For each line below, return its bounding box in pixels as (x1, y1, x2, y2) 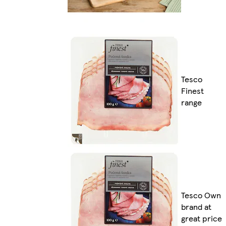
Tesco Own (181, 189, 221, 201)
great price (181, 212, 222, 224)
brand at (181, 200, 211, 212)
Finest (181, 84, 204, 96)
